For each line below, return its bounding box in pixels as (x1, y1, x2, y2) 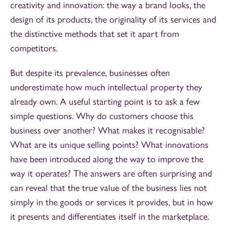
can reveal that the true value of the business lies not (10, 182, 207, 194)
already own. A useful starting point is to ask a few (10, 95, 200, 107)
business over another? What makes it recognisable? (10, 124, 205, 136)
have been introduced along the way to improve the (10, 153, 203, 165)
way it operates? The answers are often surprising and (10, 167, 212, 179)
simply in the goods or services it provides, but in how (10, 196, 213, 208)
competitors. (10, 42, 57, 54)
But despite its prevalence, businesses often (10, 67, 170, 79)
